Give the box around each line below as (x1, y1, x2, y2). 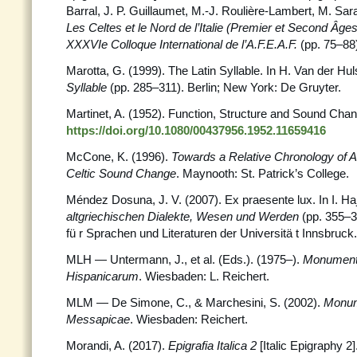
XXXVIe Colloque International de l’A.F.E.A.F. (66, 37, 300, 51)
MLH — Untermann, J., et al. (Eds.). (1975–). (66, 253, 303, 266)
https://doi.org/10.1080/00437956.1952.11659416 (66, 124, 326, 137)
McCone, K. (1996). (66, 150, 171, 163)
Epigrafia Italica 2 (168, 339, 260, 352)
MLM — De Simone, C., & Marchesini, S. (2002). (66, 296, 324, 309)
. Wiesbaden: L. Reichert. (139, 269, 269, 283)
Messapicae (66, 312, 130, 326)
